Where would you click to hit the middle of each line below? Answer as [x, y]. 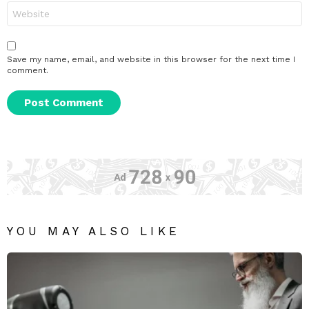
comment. [28, 70]
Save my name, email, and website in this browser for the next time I [151, 59]
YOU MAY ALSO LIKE [93, 231]
